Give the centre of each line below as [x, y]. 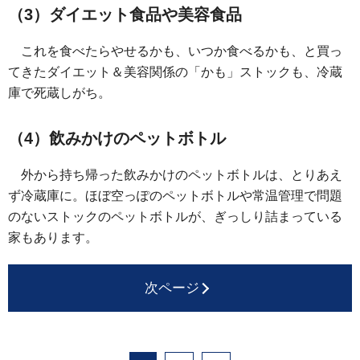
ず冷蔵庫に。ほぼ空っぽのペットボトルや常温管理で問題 [175, 196]
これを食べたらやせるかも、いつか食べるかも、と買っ [182, 51]
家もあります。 [53, 238]
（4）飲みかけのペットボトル [117, 139]
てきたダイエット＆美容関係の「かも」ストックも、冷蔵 [175, 72]
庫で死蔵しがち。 [59, 93]
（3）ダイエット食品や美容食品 [125, 15]
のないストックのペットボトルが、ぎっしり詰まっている [175, 217]
